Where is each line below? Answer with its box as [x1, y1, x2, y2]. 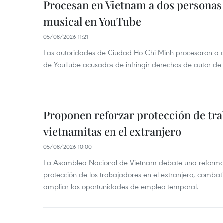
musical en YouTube [43, 14, 141, 29]
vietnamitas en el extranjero [43, 124, 181, 139]
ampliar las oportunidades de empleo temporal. [43, 181, 199, 191]
